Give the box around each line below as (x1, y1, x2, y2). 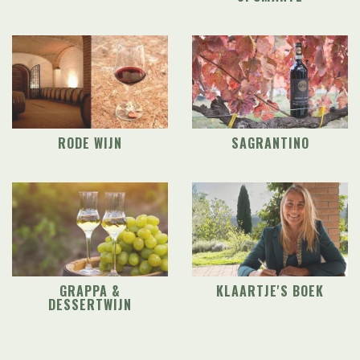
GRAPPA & (59, 280, 121, 301)
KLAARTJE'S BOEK (216, 280, 324, 301)
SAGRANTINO (231, 133, 309, 153)
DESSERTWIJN (48, 294, 132, 314)
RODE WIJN (58, 133, 122, 153)
